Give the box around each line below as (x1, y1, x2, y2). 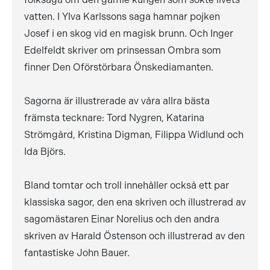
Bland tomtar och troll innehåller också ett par (24, 180, 229, 191)
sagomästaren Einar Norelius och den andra (24, 213, 219, 225)
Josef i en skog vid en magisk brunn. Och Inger (24, 28, 233, 39)
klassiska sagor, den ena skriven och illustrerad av (24, 196, 246, 208)
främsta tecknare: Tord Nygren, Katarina (24, 112, 204, 124)
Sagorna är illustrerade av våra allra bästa (24, 95, 210, 107)
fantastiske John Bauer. (24, 247, 130, 259)
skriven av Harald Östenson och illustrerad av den (24, 230, 245, 242)
